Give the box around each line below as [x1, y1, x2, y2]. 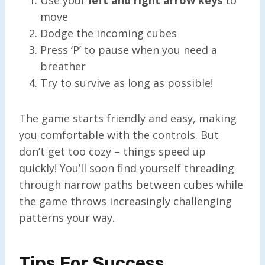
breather [40, 59, 86, 73]
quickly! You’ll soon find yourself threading [19, 160, 234, 175]
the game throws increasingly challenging [19, 193, 232, 208]
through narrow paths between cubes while [19, 177, 243, 192]
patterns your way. [19, 210, 115, 225]
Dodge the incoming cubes [40, 25, 177, 40]
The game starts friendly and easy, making [19, 111, 237, 125]
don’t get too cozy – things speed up [19, 144, 206, 159]
